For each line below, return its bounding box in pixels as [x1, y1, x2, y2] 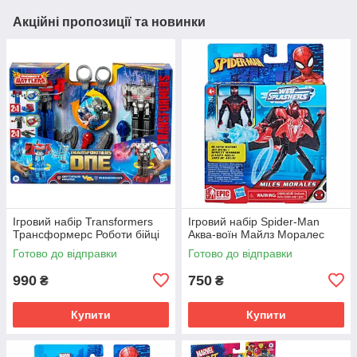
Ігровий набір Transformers [13, 214, 153, 228]
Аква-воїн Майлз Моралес [188, 227, 324, 241]
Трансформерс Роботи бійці [13, 227, 159, 241]
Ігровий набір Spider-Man [188, 214, 320, 228]
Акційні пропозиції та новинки [13, 14, 206, 29]
